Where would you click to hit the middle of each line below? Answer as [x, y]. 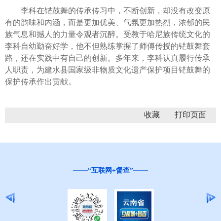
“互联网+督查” [110, 170]
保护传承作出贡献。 [40, 81]
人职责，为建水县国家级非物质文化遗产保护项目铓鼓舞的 [108, 70]
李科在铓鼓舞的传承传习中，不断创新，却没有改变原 [108, 10]
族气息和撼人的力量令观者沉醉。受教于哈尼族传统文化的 [108, 34]
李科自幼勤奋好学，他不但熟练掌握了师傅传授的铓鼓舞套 [108, 46]
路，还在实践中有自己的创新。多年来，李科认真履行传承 [108, 58]
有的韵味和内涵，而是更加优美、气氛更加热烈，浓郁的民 [108, 22]
